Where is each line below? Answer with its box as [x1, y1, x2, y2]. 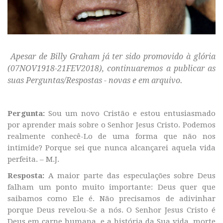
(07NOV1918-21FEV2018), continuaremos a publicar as [7, 64, 216, 74]
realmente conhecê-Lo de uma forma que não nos [7, 132, 216, 141]
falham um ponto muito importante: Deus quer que [7, 183, 216, 192]
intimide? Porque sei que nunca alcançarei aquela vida [7, 143, 216, 153]
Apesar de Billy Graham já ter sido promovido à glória [7, 52, 216, 62]
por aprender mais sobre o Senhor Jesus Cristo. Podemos [7, 120, 216, 130]
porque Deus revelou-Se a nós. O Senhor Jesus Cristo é [7, 206, 216, 215]
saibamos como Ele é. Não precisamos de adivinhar [7, 194, 216, 204]
